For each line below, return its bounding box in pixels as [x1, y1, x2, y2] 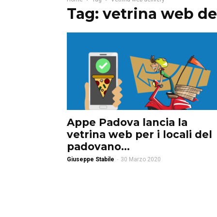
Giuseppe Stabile [67, 156, 114, 163]
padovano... [67, 140, 130, 153]
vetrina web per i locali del [67, 128, 212, 140]
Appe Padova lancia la [67, 116, 187, 128]
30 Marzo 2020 [121, 156, 161, 163]
